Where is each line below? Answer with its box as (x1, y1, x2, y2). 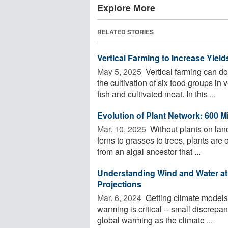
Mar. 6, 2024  (97, 191, 144, 204)
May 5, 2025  (97, 65, 144, 77)
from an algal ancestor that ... (97, 145, 201, 157)
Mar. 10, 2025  (97, 123, 148, 135)
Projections (97, 178, 141, 190)
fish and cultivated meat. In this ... (97, 88, 216, 100)
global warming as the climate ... (97, 214, 213, 226)
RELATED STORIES (97, 26, 154, 36)
